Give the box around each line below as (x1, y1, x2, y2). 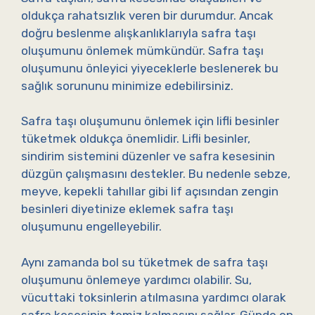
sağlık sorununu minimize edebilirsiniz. (21, 78, 233, 93)
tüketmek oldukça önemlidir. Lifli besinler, (21, 131, 250, 146)
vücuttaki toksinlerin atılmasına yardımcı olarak (21, 290, 286, 304)
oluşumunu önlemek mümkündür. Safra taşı (21, 43, 264, 58)
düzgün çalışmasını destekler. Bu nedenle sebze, (21, 167, 290, 181)
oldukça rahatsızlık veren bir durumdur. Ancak (21, 8, 274, 22)
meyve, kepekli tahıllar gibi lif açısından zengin (21, 184, 278, 199)
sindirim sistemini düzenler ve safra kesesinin (21, 149, 275, 164)
